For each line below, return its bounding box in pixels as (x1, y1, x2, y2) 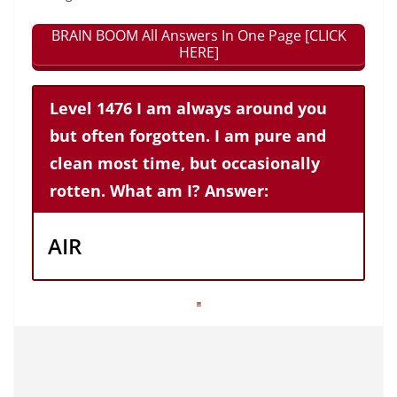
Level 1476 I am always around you (49, 97, 327, 119)
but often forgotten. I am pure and (49, 124, 326, 146)
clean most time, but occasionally (49, 152, 320, 174)
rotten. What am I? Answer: (49, 179, 269, 201)
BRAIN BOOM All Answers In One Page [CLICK (51, 26, 346, 45)
